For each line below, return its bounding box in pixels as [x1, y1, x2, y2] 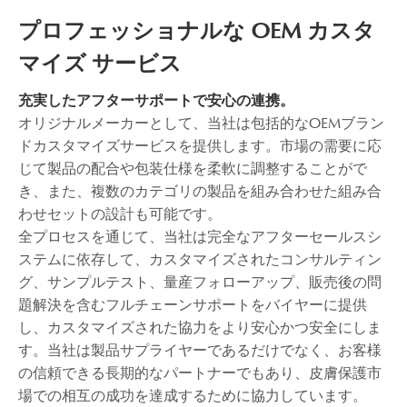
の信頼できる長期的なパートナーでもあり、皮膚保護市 [18, 363, 382, 382]
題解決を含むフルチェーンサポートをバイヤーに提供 [18, 295, 367, 314]
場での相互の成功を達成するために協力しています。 [18, 386, 367, 405]
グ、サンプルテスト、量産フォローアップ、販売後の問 [18, 273, 382, 292]
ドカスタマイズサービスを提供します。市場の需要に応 [18, 136, 382, 155]
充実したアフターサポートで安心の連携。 [18, 91, 294, 110]
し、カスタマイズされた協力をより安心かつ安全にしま [18, 318, 382, 337]
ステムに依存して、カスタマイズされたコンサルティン [18, 250, 382, 269]
